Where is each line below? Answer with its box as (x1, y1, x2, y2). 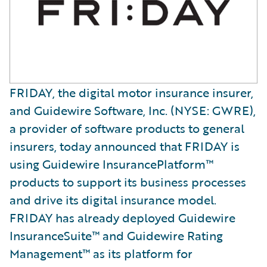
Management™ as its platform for (10, 244, 193, 262)
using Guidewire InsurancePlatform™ (10, 154, 213, 173)
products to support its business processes (10, 172, 246, 191)
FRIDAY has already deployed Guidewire (10, 208, 235, 226)
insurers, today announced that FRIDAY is (10, 136, 240, 155)
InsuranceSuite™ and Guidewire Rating (10, 226, 223, 244)
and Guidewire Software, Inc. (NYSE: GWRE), (10, 101, 256, 119)
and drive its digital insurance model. (10, 190, 216, 209)
